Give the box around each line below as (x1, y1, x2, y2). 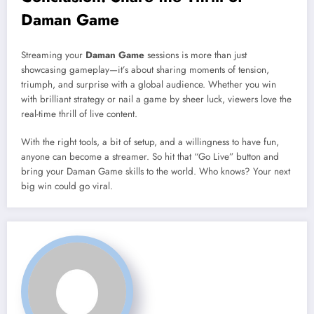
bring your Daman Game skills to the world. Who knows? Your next (21, 164, 290, 178)
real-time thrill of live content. (21, 107, 137, 121)
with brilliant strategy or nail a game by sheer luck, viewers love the (21, 92, 292, 106)
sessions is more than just (144, 48, 247, 62)
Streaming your (21, 48, 86, 62)
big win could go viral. (21, 179, 113, 193)
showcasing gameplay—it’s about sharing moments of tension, (21, 62, 269, 76)
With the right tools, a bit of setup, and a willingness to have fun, (21, 135, 279, 149)
